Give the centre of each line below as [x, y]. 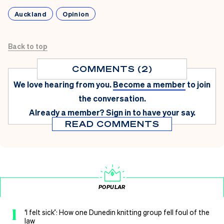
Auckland [31, 13]
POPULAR [112, 187]
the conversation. [112, 98]
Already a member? [66, 112]
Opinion [76, 13]
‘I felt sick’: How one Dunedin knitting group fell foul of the [117, 212]
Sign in [118, 112]
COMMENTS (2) [112, 68]
